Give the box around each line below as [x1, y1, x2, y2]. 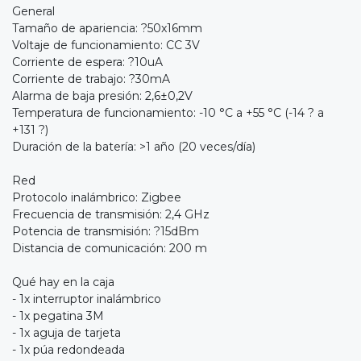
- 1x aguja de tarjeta [12, 326, 121, 341]
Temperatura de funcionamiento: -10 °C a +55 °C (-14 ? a [12, 106, 324, 121]
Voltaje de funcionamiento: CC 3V [12, 38, 200, 53]
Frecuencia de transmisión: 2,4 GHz [12, 207, 210, 222]
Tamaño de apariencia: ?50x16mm [12, 21, 202, 36]
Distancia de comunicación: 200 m [12, 241, 207, 256]
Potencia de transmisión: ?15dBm [12, 224, 199, 239]
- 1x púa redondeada [12, 342, 125, 358]
